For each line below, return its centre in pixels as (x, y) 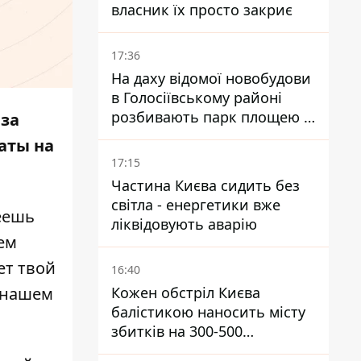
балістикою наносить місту (208, 312)
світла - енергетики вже (196, 205)
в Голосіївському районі (197, 98)
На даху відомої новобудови (211, 78)
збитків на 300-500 (177, 331)
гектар (135, 136)
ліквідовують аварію (184, 224)
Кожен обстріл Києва (186, 293)
